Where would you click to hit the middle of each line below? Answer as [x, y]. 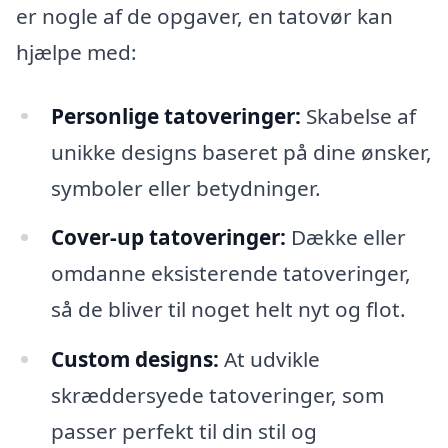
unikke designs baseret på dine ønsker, [241, 151]
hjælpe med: [76, 51]
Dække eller [345, 237]
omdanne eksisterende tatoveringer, [230, 273]
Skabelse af [358, 115]
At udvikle [269, 359]
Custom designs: [134, 359]
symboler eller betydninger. [185, 187]
